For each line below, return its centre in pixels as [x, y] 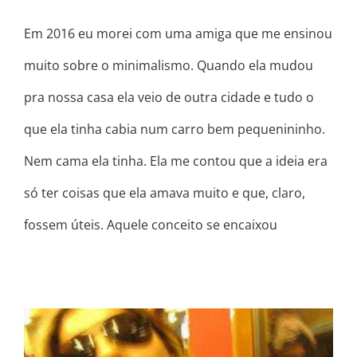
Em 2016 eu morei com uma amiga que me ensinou [178, 34]
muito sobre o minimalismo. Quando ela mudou [169, 66]
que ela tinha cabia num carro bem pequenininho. [175, 129]
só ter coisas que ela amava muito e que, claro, [165, 193]
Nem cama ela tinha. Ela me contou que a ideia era [176, 161]
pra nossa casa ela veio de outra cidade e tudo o [169, 98]
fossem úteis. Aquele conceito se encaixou [151, 225]
